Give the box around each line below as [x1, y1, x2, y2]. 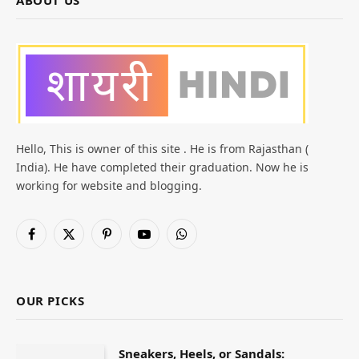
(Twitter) [67, 250, 112, 266]
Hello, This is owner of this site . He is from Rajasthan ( [16, 141, 309, 157]
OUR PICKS [16, 292, 85, 309]
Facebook [30, 233, 80, 249]
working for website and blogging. [16, 178, 202, 194]
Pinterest [105, 233, 154, 249]
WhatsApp [180, 233, 236, 249]
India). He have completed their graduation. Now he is [16, 159, 309, 175]
